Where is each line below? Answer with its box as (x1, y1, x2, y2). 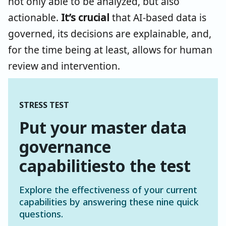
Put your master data (19, 116, 187, 138)
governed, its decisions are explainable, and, (8, 26, 211, 40)
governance (19, 135, 111, 157)
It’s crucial (61, 10, 109, 24)
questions (19, 207, 61, 220)
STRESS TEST (19, 99, 69, 110)
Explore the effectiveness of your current (19, 183, 197, 196)
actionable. (8, 10, 61, 24)
